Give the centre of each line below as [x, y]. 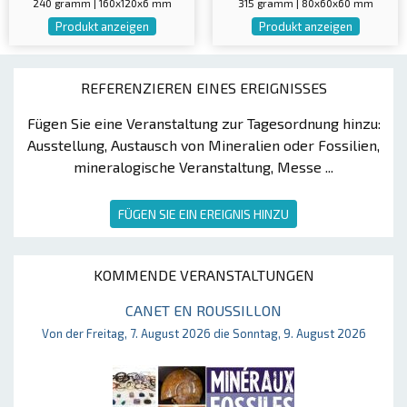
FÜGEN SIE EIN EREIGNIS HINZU [203, 214]
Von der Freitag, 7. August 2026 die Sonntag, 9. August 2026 [203, 334]
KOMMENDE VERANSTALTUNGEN [203, 275]
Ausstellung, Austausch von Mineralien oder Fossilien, [203, 145]
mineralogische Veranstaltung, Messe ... [203, 167]
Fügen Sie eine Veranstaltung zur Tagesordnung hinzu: [203, 124]
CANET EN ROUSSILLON [203, 311]
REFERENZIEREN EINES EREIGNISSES [203, 88]
